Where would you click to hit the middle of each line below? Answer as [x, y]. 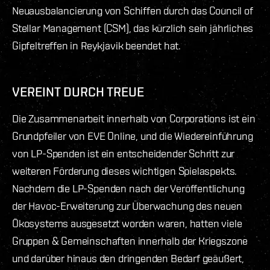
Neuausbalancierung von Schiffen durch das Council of [133, 10]
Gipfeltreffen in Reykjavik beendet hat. [96, 45]
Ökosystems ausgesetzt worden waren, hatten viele [127, 223]
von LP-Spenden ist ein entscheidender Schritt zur [124, 153]
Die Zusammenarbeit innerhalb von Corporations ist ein [134, 118]
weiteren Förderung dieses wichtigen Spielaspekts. [125, 171]
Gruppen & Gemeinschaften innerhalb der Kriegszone [130, 240]
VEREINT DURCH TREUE [78, 91]
